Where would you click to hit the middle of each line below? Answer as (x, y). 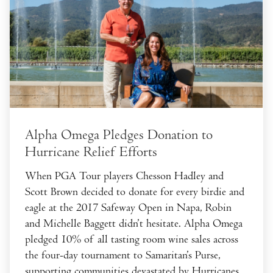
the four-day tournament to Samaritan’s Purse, (123, 255)
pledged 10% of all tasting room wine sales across (132, 239)
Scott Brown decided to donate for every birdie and (135, 191)
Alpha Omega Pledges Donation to (119, 135)
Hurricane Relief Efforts (91, 152)
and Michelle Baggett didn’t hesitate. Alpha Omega (134, 223)
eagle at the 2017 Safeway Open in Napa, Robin (128, 207)
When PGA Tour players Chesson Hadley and (124, 175)
